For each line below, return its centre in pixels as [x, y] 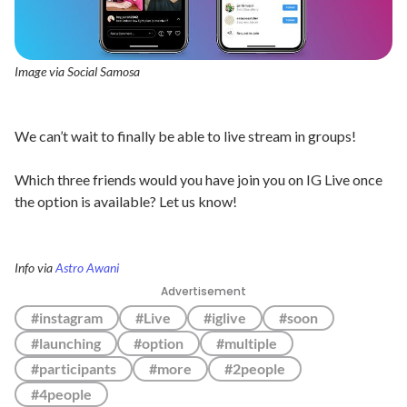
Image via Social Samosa [77, 71]
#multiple [247, 343]
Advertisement [203, 291]
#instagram [67, 318]
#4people [61, 394]
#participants [74, 368]
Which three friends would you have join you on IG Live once [199, 179]
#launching [66, 343]
